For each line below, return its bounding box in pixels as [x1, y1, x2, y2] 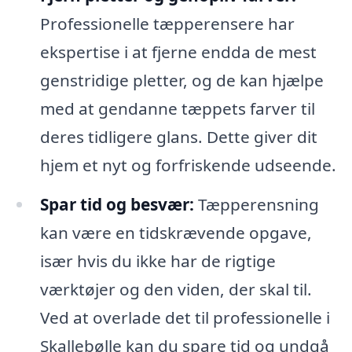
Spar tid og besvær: [39, 192, 194, 215]
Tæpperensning [193, 192, 319, 215]
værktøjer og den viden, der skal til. [39, 277, 312, 300]
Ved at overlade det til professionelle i [39, 306, 330, 328]
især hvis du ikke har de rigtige [39, 249, 276, 272]
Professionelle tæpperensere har [39, 12, 295, 35]
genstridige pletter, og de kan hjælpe [39, 68, 324, 91]
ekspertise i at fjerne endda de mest [39, 40, 317, 63]
